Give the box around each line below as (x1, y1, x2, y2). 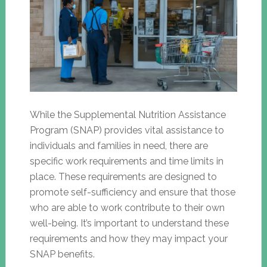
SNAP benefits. (29, 248, 95, 260)
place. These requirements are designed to (29, 170, 217, 182)
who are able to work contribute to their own (29, 201, 225, 213)
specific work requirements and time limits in (29, 155, 223, 167)
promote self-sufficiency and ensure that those (29, 186, 235, 198)
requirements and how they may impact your (29, 232, 228, 244)
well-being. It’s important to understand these (29, 217, 229, 229)
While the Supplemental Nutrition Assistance (29, 108, 226, 120)
